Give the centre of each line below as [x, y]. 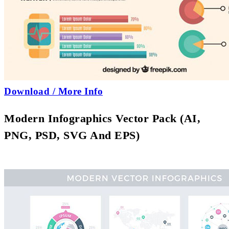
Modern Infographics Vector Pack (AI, [102, 118]
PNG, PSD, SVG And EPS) [72, 135]
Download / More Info [53, 91]
